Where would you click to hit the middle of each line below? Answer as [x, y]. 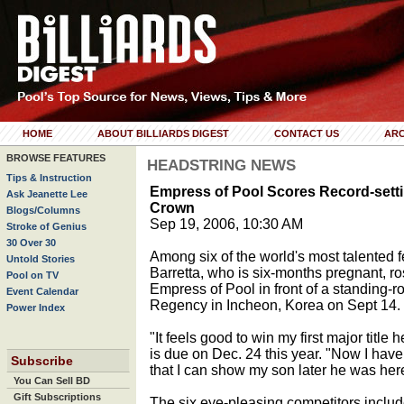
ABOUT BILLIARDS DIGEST [163, 133]
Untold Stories [41, 259]
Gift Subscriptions [57, 397]
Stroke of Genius [46, 226]
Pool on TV [32, 275]
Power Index [36, 308]
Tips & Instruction [49, 178]
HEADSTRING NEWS [221, 165]
